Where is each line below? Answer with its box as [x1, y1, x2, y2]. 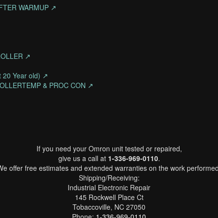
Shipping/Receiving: [78, 173, 140, 182]
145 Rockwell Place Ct [74, 192, 144, 202]
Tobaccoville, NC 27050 [73, 202, 145, 212]
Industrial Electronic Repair [68, 182, 150, 192]
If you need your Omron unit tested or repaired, [36, 144, 182, 153]
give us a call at [58, 153, 108, 163]
